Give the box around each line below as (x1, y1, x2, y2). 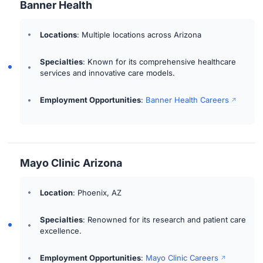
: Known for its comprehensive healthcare (83, 56, 237, 66)
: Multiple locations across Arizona (77, 29, 202, 39)
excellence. (40, 225, 82, 235)
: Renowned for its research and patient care (83, 214, 247, 224)
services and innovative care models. (40, 68, 176, 77)
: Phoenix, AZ (73, 187, 122, 197)
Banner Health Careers (146, 95, 230, 105)
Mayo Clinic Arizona (20, 157, 123, 170)
